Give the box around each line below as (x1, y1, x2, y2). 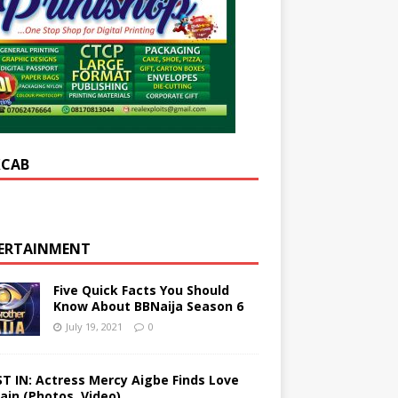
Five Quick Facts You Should (52, 281, 229, 298)
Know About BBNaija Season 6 (52, 297, 243, 314)
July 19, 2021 (65, 319, 123, 333)
